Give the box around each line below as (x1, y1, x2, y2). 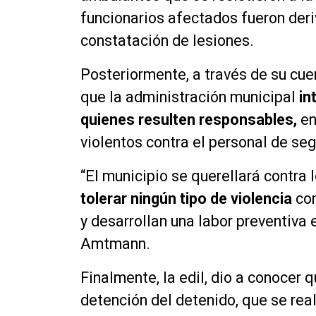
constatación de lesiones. (80, 31, 254, 49)
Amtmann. (80, 234, 150, 253)
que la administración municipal (80, 87, 299, 106)
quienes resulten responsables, (80, 110, 297, 128)
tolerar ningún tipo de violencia (80, 189, 292, 207)
